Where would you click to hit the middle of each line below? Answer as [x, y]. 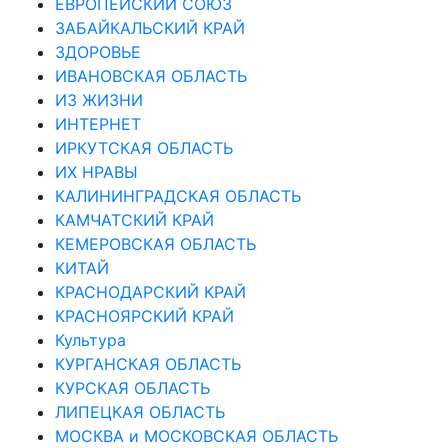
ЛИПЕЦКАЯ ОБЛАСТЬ [140, 411]
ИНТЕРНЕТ [98, 123]
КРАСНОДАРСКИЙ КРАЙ [150, 291]
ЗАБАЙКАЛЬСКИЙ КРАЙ [150, 27]
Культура [90, 339]
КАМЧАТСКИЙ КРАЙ [134, 219]
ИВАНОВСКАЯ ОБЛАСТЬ [151, 75]
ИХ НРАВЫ [96, 171]
